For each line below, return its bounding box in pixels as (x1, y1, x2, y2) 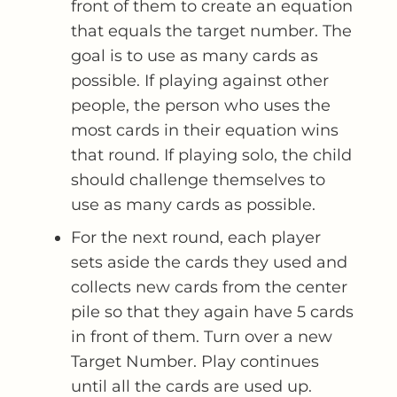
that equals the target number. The (71, 21, 352, 41)
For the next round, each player (71, 228, 321, 247)
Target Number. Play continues (71, 352, 319, 371)
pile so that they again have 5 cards (71, 302, 354, 322)
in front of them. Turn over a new (71, 327, 332, 346)
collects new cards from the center (71, 277, 347, 297)
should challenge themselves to (71, 170, 325, 190)
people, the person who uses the (71, 96, 331, 115)
